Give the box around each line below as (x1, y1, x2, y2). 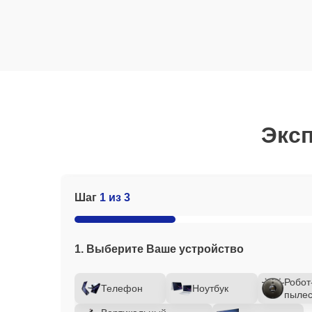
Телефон (101, 283, 143, 294)
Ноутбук (192, 283, 229, 294)
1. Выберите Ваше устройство (75, 243, 244, 255)
